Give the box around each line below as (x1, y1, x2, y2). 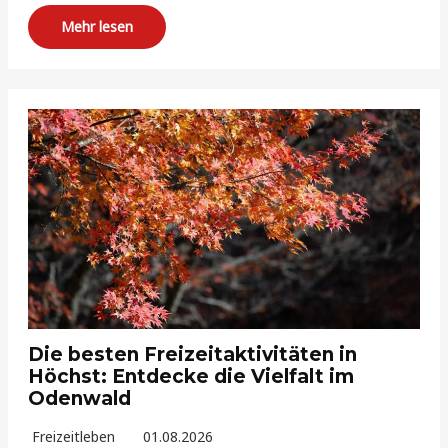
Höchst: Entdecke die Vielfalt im (28, 365, 355, 389)
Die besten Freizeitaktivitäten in (28, 343, 358, 367)
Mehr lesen (61, 17, 134, 37)
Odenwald (28, 387, 132, 411)
